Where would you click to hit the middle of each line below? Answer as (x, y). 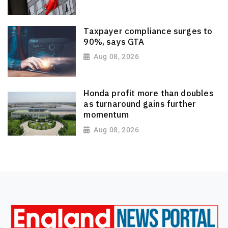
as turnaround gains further (140, 104)
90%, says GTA (114, 41)
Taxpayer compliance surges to (148, 31)
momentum (106, 115)
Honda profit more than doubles (149, 93)
